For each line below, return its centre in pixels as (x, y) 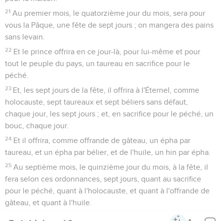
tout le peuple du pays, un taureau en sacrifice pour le (97, 63)
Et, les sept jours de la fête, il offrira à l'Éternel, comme (106, 90)
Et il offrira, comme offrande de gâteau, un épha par (102, 140)
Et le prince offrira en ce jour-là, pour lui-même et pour (107, 52)
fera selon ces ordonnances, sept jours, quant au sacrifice (103, 179)
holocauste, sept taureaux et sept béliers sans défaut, (96, 102)
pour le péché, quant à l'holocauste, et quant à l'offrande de (107, 191)
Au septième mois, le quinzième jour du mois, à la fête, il (111, 167)
